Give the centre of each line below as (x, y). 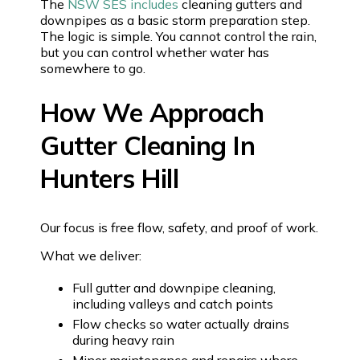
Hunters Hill (109, 178)
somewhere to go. (93, 68)
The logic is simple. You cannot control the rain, (178, 36)
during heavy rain (123, 340)
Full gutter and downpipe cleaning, (174, 287)
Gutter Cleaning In (147, 145)
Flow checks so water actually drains (181, 323)
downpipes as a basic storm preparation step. (175, 20)
